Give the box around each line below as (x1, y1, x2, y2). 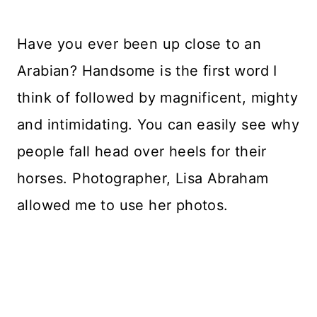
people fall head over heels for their (17, 143, 267, 160)
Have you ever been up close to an (17, 35, 262, 52)
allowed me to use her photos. (17, 197, 229, 214)
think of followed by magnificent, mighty (17, 89, 298, 106)
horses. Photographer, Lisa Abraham (17, 170, 269, 187)
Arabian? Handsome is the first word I (17, 62, 277, 79)
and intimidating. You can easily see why (17, 116, 299, 133)
